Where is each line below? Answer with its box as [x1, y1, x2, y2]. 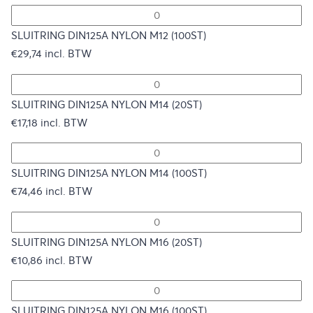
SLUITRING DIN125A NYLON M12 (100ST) [11, 29, 206, 43]
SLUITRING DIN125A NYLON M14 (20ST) [11, 98, 202, 111]
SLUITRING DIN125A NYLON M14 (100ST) [11, 167, 207, 180]
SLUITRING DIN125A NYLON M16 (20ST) [11, 235, 202, 249]
